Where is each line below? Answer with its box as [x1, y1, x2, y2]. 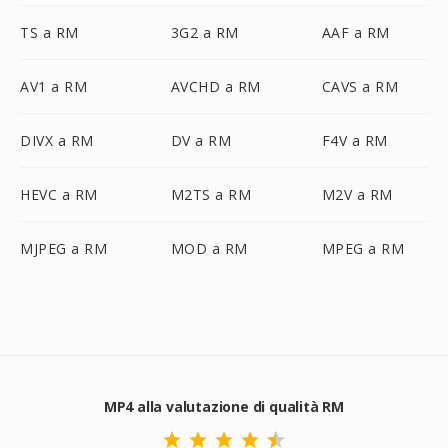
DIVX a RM [20, 131, 94, 150]
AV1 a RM [20, 77, 87, 96]
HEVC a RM [20, 185, 98, 204]
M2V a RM [321, 185, 393, 204]
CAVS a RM [321, 77, 399, 96]
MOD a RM [170, 239, 248, 258]
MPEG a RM [321, 239, 405, 258]
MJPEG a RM [20, 239, 107, 258]
